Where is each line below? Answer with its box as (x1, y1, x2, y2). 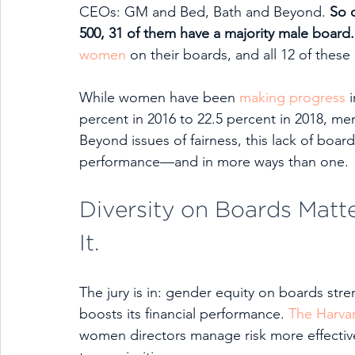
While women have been (79, 89, 239, 106)
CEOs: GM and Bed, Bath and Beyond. (79, 3, 330, 21)
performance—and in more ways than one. (79, 153, 353, 170)
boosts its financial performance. (79, 305, 288, 323)
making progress (239, 89, 345, 106)
